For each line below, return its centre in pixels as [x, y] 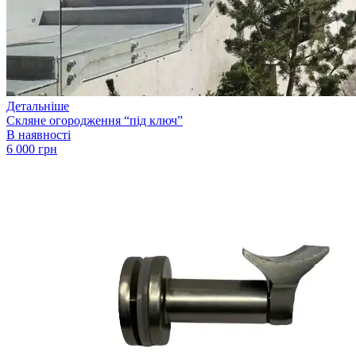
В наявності [39, 134]
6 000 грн [32, 149]
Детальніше [38, 106]
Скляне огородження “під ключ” [95, 120]
